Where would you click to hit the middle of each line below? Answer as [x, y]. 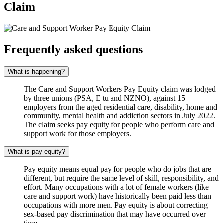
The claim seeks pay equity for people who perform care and [119, 125]
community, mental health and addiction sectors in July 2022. [119, 116]
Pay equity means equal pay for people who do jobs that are [117, 169]
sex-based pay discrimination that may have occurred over [115, 214]
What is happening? [36, 72]
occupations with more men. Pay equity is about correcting [116, 205]
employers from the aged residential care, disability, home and [120, 107]
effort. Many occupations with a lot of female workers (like [116, 187]
